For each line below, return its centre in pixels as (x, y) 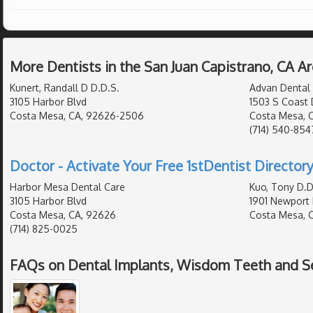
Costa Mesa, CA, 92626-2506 (77, 116)
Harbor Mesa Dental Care (67, 187)
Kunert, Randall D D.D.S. (65, 88)
